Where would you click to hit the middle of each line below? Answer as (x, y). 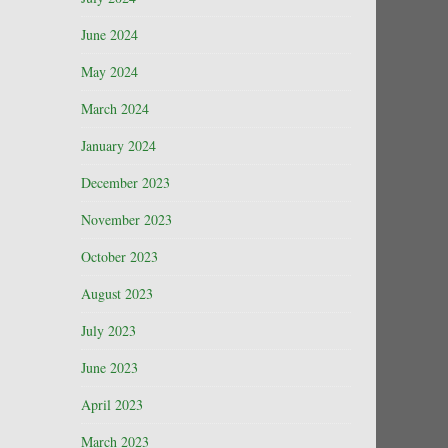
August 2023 (117, 293)
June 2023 (109, 367)
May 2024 (109, 71)
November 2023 (126, 219)
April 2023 (112, 404)
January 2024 (118, 145)
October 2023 (119, 256)
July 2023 (108, 330)
